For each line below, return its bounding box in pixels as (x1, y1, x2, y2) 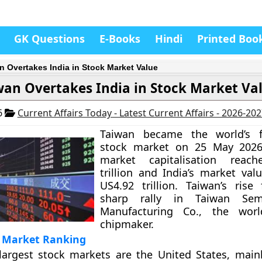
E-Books (99, 32, 140, 46)
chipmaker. (100, 217, 154, 231)
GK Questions (14, 32, 85, 46)
